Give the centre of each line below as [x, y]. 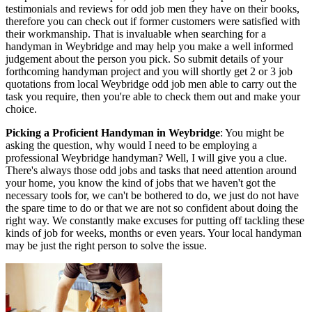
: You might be [252, 132]
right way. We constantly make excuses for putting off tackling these [155, 220]
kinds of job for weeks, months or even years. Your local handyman [154, 233]
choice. [21, 109]
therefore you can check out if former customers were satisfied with [153, 21]
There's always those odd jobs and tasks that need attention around [151, 170]
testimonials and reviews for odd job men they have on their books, [153, 8]
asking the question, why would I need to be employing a [131, 145]
